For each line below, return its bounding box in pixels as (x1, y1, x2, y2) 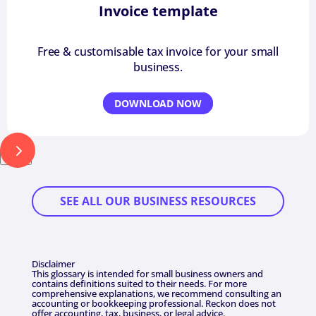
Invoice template (98, 1, 218, 21)
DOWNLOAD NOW (114, 96, 202, 110)
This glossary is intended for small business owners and (31, 267, 263, 280)
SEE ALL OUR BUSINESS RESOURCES (59, 193, 256, 209)
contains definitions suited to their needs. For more (31, 276, 247, 290)
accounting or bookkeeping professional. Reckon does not (31, 296, 276, 310)
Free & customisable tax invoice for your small (37, 44, 279, 60)
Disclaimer (31, 257, 75, 270)
